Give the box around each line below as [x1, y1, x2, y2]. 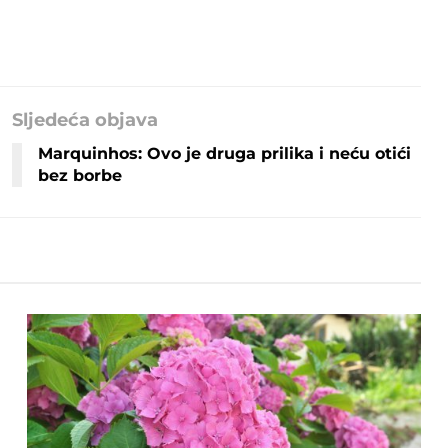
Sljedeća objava [12, 108, 159, 131]
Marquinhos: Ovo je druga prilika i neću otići [38, 143, 412, 163]
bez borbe [38, 165, 123, 185]
